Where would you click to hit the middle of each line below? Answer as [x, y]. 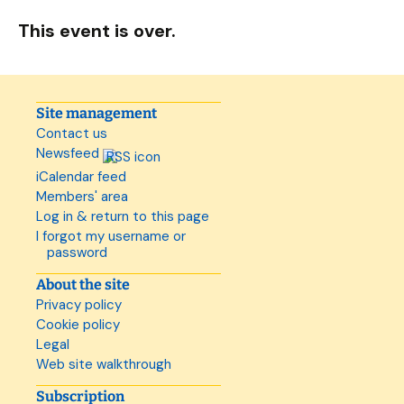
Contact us [72, 133]
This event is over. [97, 31]
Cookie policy [78, 325]
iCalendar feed [81, 177]
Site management [96, 113]
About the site [83, 285]
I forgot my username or [111, 236]
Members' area [82, 197]
